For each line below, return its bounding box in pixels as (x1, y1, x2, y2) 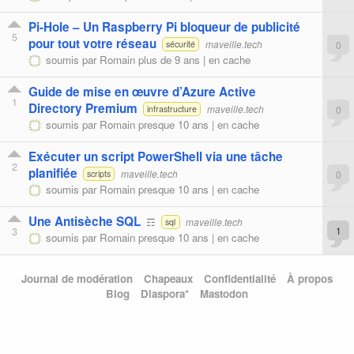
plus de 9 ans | (135, 52, 209, 68)
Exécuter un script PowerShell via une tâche (28, 148, 283, 166)
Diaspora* (141, 286, 189, 301)
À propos (287, 271, 333, 286)
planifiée (28, 164, 77, 183)
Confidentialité (204, 271, 276, 286)
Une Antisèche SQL (28, 213, 141, 231)
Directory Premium (28, 100, 137, 118)
